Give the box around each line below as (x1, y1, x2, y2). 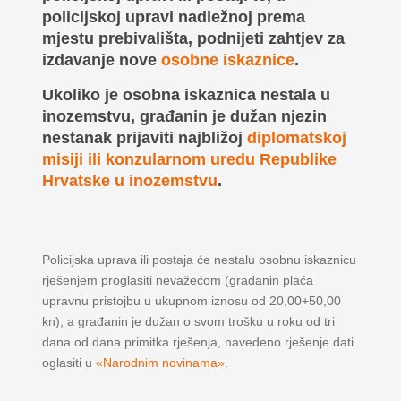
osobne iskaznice (160, 51, 294, 69)
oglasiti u (41, 355, 96, 370)
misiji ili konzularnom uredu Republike (41, 150, 337, 168)
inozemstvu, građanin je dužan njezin (41, 107, 327, 125)
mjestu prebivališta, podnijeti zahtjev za (41, 30, 345, 47)
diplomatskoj (246, 129, 346, 147)
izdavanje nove (41, 51, 161, 69)
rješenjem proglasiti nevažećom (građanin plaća (41, 273, 313, 287)
